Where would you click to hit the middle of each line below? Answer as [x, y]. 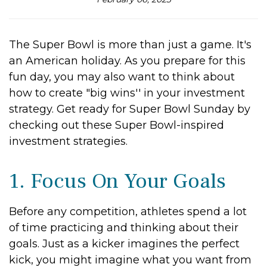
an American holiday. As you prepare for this [127, 61]
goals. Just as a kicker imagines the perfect [124, 244]
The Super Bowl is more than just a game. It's [130, 45]
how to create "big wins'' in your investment [127, 93]
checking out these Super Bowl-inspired [117, 125]
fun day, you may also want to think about [122, 77]
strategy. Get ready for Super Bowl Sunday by [130, 109]
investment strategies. [68, 142]
